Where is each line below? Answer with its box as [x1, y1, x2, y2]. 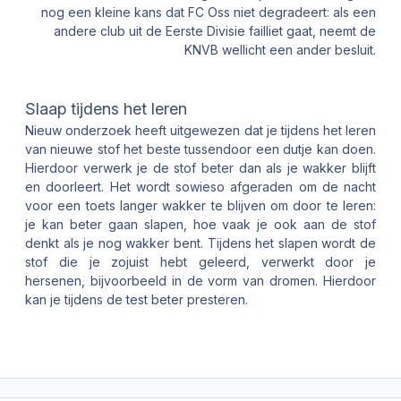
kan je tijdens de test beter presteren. [25, 291, 248, 307]
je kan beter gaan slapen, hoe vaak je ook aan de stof [25, 216, 376, 232]
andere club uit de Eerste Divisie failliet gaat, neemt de [54, 22, 376, 38]
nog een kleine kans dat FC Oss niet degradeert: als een [41, 4, 376, 20]
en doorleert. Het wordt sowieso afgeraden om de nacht [25, 178, 376, 194]
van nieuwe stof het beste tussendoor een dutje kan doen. [25, 141, 376, 157]
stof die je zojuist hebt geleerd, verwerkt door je [25, 253, 376, 269]
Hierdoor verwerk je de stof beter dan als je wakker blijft [25, 159, 376, 175]
